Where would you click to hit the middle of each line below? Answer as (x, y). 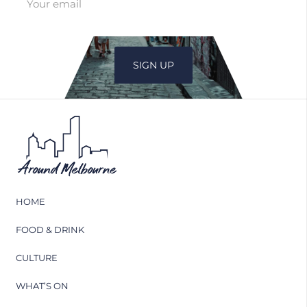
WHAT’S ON (42, 286)
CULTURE (36, 258)
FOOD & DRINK (50, 230)
